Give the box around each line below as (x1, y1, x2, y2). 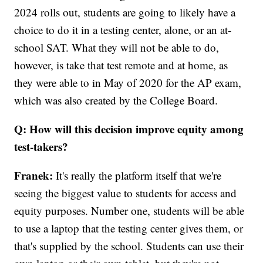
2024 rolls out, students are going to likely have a (14, 4, 236, 19)
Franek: (14, 167, 53, 183)
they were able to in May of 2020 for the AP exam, (14, 75, 242, 90)
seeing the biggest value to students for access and (14, 185, 237, 200)
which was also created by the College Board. (14, 92, 218, 107)
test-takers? (14, 138, 69, 154)
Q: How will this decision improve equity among (14, 120, 244, 137)
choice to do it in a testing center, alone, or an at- (14, 22, 232, 37)
